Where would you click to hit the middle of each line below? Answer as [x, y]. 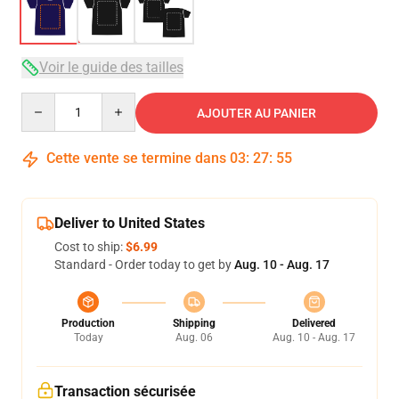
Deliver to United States [130, 223]
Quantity [45, 101]
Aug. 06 [194, 338]
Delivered [314, 323]
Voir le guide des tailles [111, 67]
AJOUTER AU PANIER [256, 113]
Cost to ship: [90, 247]
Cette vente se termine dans [136, 158]
